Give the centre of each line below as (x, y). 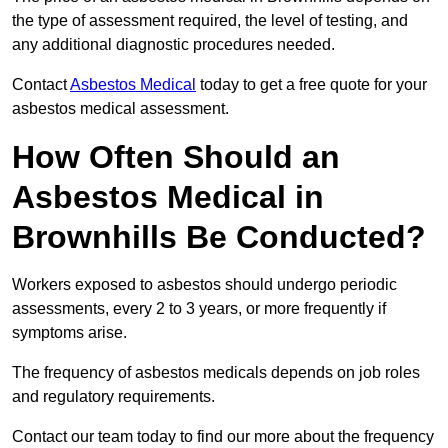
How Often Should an (176, 157)
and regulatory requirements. (115, 397)
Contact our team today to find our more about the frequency (223, 437)
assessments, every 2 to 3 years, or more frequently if (199, 309)
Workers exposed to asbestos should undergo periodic (204, 285)
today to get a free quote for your (311, 85)
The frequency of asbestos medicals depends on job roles (216, 373)
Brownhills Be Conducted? (219, 237)
